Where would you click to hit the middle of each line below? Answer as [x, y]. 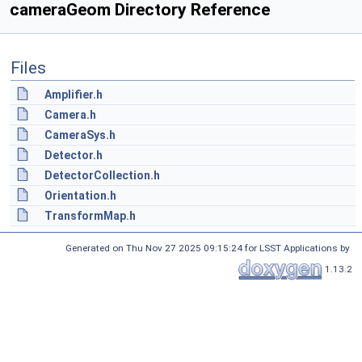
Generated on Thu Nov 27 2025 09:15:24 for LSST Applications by [209, 248]
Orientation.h [80, 196]
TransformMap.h [90, 216]
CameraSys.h [80, 135]
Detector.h [74, 155]
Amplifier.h [74, 95]
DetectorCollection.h [102, 175]
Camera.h [70, 115]
